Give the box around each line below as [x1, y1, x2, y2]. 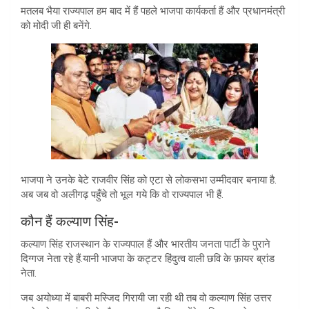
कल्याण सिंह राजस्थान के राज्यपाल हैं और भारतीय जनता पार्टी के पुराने [21, 237, 270, 250]
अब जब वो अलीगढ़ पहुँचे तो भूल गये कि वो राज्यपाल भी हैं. [21, 188, 223, 201]
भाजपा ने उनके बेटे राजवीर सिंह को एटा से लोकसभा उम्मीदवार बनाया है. [21, 173, 277, 186]
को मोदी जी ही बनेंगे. [21, 19, 92, 32]
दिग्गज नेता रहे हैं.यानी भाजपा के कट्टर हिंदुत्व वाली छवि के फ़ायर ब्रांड [21, 252, 275, 265]
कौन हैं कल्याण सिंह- [21, 212, 119, 230]
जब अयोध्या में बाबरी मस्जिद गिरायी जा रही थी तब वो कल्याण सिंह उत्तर [21, 291, 272, 304]
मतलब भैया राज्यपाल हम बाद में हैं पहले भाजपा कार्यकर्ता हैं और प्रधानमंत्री [21, 4, 285, 17]
